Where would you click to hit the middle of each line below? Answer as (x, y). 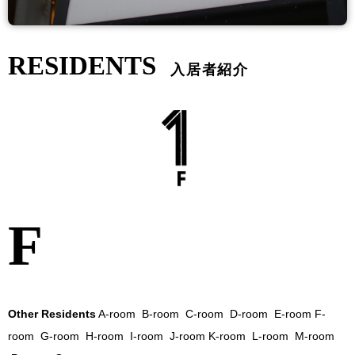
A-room (117, 313)
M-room (315, 336)
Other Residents (52, 313)
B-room (160, 313)
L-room (273, 336)
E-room (294, 313)
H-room (105, 336)
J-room (189, 336)
